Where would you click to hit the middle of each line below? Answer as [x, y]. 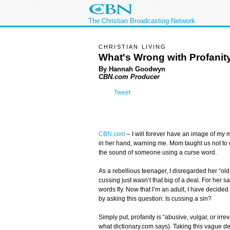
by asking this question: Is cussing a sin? [155, 199]
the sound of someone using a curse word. [158, 153]
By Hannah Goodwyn [132, 69]
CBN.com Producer [129, 76]
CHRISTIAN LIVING [133, 47]
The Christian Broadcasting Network [142, 21]
